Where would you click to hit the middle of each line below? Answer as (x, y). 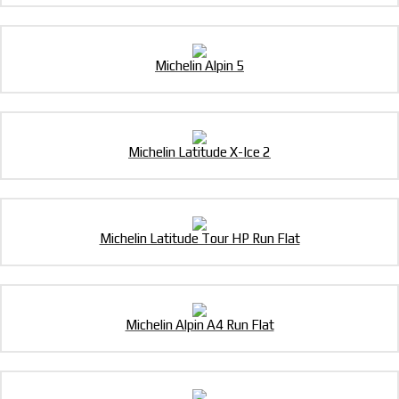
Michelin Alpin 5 (199, 66)
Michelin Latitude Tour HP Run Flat (199, 239)
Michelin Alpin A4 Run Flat (199, 325)
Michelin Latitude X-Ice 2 (199, 152)
